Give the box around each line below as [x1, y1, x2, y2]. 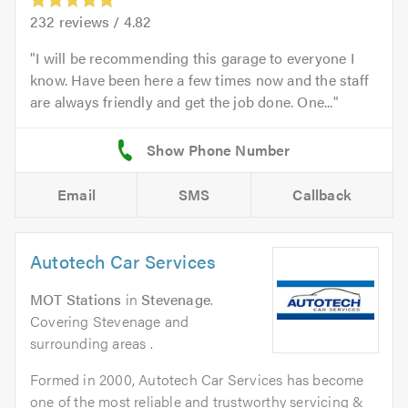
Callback [292, 184, 352, 206]
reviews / [55, 11, 124, 33]
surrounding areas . [30, 332, 153, 354]
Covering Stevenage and [30, 311, 189, 332]
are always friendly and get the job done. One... [30, 91, 333, 113]
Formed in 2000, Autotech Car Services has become [30, 369, 364, 391]
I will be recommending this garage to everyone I [36, 47, 354, 69]
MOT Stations [30, 289, 122, 311]
